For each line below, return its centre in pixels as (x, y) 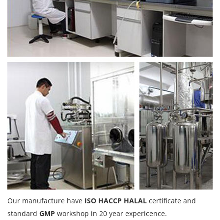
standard (23, 214)
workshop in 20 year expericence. (112, 214)
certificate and (171, 201)
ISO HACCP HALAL (116, 201)
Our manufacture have (46, 201)
